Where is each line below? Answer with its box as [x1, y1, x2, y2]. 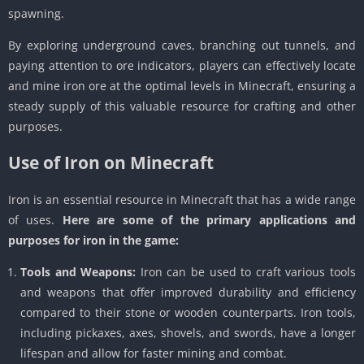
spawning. [8, 6, 64, 22]
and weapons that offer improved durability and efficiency [20, 284, 356, 301]
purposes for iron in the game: [8, 232, 179, 249]
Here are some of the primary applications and [62, 212, 357, 228]
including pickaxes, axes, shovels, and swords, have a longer [20, 325, 356, 341]
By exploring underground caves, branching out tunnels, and [8, 37, 356, 54]
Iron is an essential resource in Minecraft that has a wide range [8, 192, 356, 208]
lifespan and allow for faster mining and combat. [20, 345, 287, 362]
